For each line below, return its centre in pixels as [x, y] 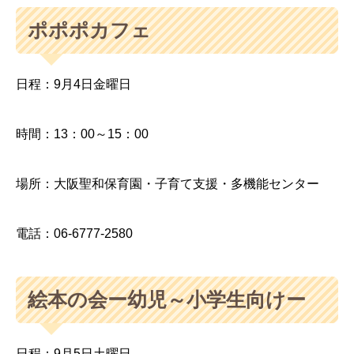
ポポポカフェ [89, 30]
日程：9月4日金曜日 [73, 84]
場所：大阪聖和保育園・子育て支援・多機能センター [168, 184]
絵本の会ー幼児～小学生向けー [166, 300]
